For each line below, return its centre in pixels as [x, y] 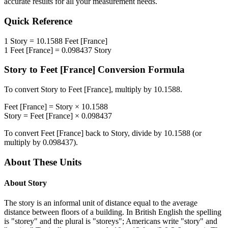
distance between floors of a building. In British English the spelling [113, 212]
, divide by [146, 133]
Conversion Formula [140, 70]
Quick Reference [38, 21]
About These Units [43, 162]
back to [97, 133]
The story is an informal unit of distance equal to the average [101, 203]
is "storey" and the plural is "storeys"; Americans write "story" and [111, 221]
